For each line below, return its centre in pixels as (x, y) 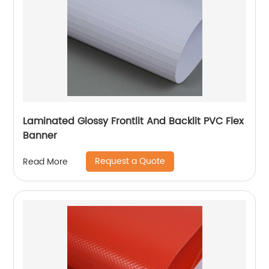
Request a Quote (130, 162)
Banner (40, 136)
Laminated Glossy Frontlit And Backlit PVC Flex (134, 122)
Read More (46, 162)
